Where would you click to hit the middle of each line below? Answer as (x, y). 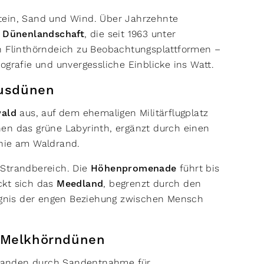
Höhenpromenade (134, 169)
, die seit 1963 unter (130, 34)
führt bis (198, 168)
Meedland (80, 184)
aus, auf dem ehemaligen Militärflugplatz (113, 113)
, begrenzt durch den (152, 184)
